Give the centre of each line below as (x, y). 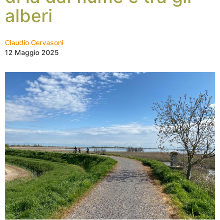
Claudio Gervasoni (34, 42)
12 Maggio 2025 (32, 52)
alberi (29, 16)
